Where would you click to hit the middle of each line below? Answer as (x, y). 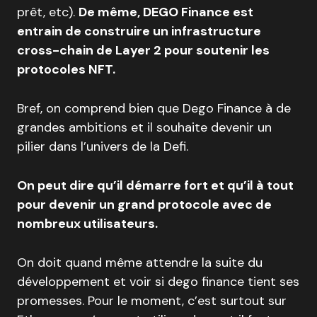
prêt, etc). (48, 12)
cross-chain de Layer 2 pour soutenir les (143, 51)
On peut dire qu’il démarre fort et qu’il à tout (155, 186)
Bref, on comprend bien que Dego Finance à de (154, 109)
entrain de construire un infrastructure (139, 31)
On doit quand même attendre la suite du (140, 263)
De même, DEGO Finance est (166, 12)
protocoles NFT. (66, 70)
